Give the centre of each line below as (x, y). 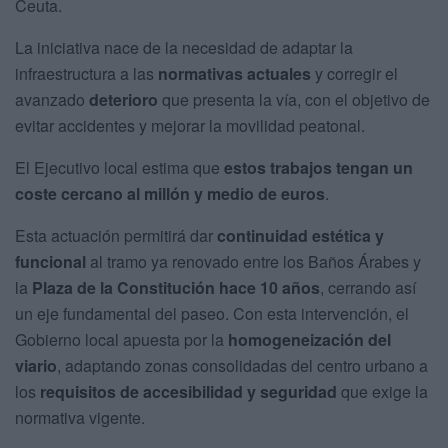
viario (36, 365)
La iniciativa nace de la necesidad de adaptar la (184, 47)
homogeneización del (309, 339)
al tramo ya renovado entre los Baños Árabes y (253, 261)
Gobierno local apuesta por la (121, 339)
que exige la (382, 391)
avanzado (52, 99)
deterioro (123, 99)
